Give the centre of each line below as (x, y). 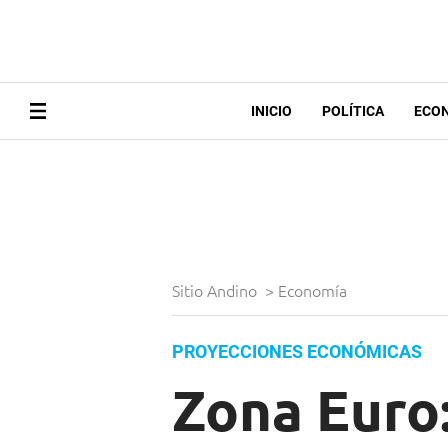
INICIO (271, 111)
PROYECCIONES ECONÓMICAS (297, 352)
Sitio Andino (216, 290)
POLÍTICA (352, 111)
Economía (314, 290)
